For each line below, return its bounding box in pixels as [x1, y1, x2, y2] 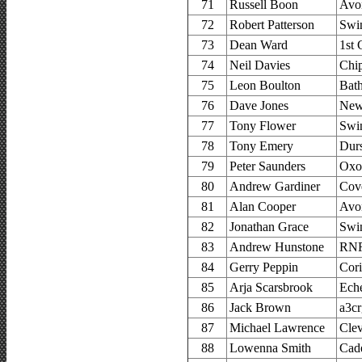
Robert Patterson [229, 17, 314, 32]
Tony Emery [229, 138, 293, 153]
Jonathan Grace [229, 219, 309, 234]
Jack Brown [229, 300, 291, 314]
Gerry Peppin [229, 259, 298, 274]
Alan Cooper [229, 199, 296, 213]
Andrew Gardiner [229, 179, 320, 193]
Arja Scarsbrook [229, 280, 313, 294]
